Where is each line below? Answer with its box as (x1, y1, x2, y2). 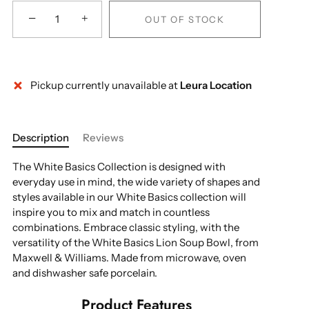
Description (12, 131, 69, 144)
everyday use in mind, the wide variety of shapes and (12, 175, 260, 188)
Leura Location (180, 79, 252, 92)
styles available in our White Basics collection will (12, 190, 246, 203)
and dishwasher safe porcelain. (12, 266, 157, 279)
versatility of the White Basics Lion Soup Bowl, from (12, 236, 259, 249)
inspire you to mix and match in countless (12, 206, 210, 219)
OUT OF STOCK (145, 14, 225, 25)
